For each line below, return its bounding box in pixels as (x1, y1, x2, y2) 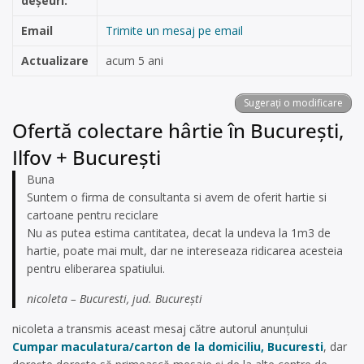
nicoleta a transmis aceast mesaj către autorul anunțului (12, 321, 308, 336)
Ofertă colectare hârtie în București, (12, 117, 344, 144)
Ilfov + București (12, 144, 161, 171)
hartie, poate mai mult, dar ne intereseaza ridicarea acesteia (27, 243, 343, 258)
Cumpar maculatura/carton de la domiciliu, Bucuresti (12, 339, 323, 354)
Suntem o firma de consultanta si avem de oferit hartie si (27, 189, 327, 205)
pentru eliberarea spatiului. (27, 261, 165, 276)
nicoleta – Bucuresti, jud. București (27, 291, 202, 306)
